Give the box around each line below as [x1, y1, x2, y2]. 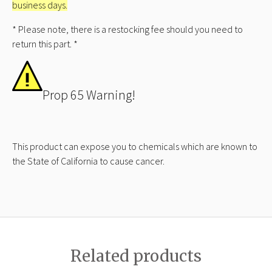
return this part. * [12, 38, 78, 50]
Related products [70, 245, 202, 266]
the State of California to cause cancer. [12, 155, 165, 168]
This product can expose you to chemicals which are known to [12, 140, 257, 153]
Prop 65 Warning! [42, 86, 135, 104]
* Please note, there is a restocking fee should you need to [12, 23, 243, 36]
